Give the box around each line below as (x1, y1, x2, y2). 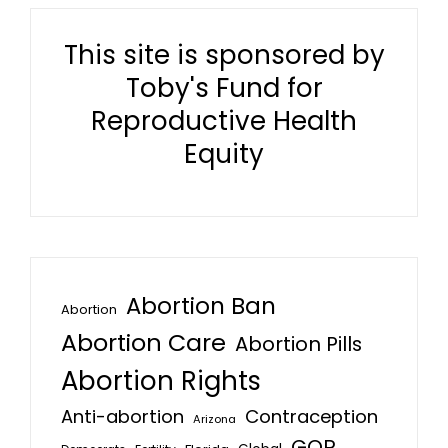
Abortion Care (61, 326, 226, 359)
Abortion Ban (126, 290, 276, 322)
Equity (184, 136, 264, 172)
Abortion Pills (235, 330, 362, 358)
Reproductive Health (91, 103, 357, 139)
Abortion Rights (61, 363, 261, 399)
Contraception (245, 404, 378, 429)
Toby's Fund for (125, 70, 323, 106)
